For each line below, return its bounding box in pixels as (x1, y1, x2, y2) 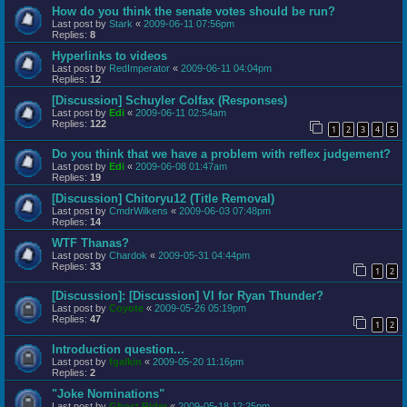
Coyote (109, 303, 144, 314)
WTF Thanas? (52, 235, 129, 250)
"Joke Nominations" (52, 386, 164, 401)
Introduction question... (52, 342, 184, 356)
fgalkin (109, 355, 142, 367)
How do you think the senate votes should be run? (52, 4, 335, 18)
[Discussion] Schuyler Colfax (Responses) (52, 93, 287, 107)
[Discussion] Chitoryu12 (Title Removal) (52, 191, 274, 205)
